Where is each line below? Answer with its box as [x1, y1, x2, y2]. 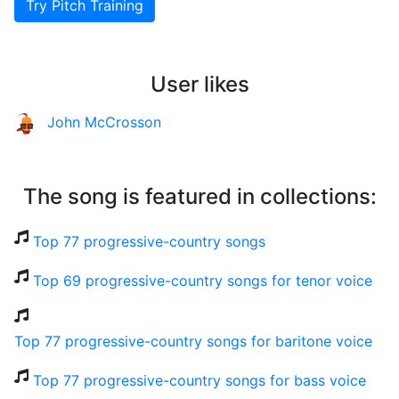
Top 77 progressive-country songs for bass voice [33, 371, 366, 390]
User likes [150, 71, 249, 98]
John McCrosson [47, 113, 161, 132]
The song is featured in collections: [22, 183, 377, 210]
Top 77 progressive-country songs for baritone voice [14, 332, 372, 351]
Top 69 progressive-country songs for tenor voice [33, 272, 372, 290]
